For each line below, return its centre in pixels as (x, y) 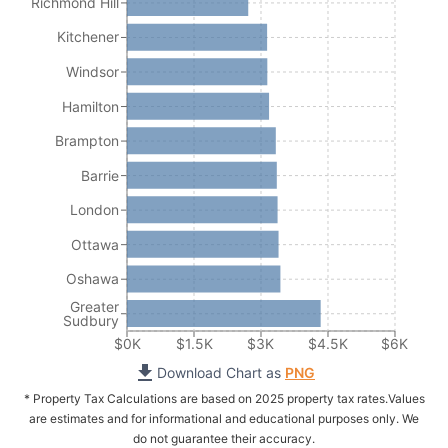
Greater (95, 306)
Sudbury (91, 320)
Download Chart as (219, 373)
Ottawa (95, 244)
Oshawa (93, 279)
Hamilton (91, 106)
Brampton (87, 141)
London (95, 210)
